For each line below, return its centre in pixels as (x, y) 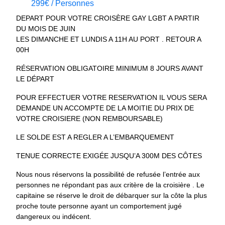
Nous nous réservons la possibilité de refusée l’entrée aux (108, 174)
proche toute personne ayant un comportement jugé (99, 206)
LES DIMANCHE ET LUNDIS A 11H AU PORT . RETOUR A (109, 39)
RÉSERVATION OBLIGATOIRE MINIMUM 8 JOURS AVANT (110, 68)
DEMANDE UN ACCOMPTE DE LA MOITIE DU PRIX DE (105, 108)
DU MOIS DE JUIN (46, 28)
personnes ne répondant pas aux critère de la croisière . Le (110, 185)
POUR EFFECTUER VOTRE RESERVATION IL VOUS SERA (111, 97)
